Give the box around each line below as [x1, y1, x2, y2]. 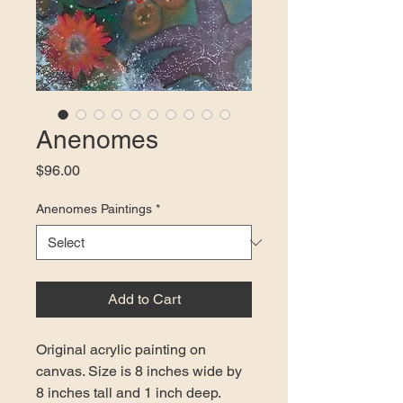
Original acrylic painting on [36, 341, 210, 359]
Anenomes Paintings [36, 201, 152, 217]
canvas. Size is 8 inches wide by [36, 363, 246, 381]
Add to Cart [107, 291, 181, 309]
